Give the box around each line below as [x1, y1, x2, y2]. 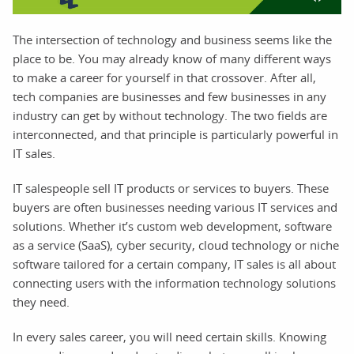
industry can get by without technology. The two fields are [13, 107, 327, 123]
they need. [13, 293, 70, 310]
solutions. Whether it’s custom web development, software [13, 217, 332, 234]
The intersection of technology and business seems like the [13, 31, 332, 47]
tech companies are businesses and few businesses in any [13, 88, 326, 104]
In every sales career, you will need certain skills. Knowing [13, 328, 326, 345]
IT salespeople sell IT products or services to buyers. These [13, 179, 329, 196]
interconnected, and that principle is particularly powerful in [13, 126, 338, 142]
